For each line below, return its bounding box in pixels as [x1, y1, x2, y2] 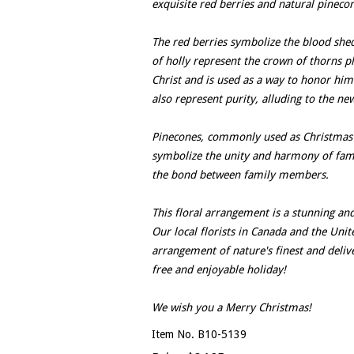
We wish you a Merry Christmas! [152, 301, 311, 314]
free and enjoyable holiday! [152, 263, 286, 277]
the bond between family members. [152, 168, 329, 182]
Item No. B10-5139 [152, 328, 247, 341]
